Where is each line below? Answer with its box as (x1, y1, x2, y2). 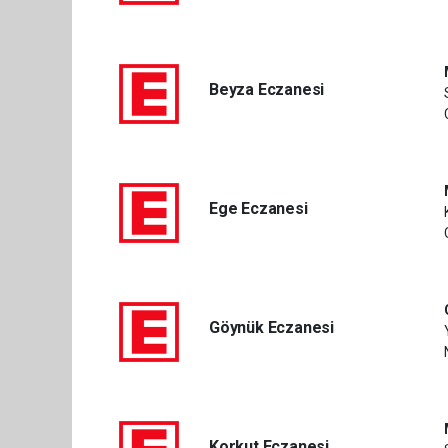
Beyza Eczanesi (208, 80, 325, 99)
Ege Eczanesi (208, 199, 308, 218)
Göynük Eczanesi (208, 318, 335, 337)
